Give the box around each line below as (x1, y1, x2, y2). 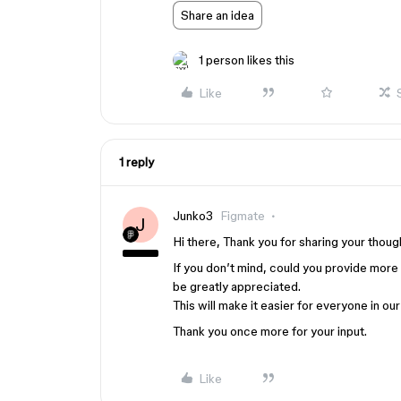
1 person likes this (199, 53, 294, 67)
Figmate (220, 209, 265, 223)
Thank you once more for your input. (173, 324, 367, 338)
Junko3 (173, 209, 213, 223)
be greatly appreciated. (173, 279, 301, 294)
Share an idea (181, 8, 254, 22)
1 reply (119, 155, 154, 169)
